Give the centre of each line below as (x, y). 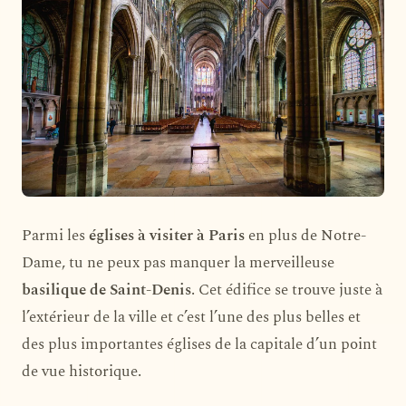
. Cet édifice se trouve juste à (287, 290)
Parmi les (55, 235)
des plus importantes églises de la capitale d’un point (199, 344)
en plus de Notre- (305, 235)
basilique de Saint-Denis (106, 290)
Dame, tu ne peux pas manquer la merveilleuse (178, 262)
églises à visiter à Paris (167, 235)
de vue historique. (82, 371)
